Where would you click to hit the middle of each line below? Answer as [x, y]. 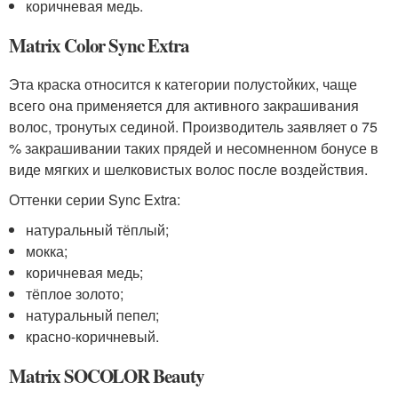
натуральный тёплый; [98, 230]
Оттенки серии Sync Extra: [95, 199]
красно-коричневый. [93, 336]
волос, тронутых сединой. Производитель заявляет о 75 [193, 127]
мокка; [47, 251]
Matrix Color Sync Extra [99, 45]
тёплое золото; [75, 294]
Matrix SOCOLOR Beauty [107, 376]
